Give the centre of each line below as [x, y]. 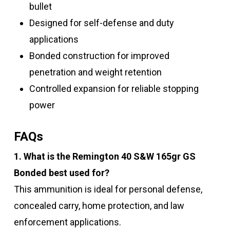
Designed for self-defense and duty [101, 23]
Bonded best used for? [61, 173]
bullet [40, 7]
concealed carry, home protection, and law [99, 206]
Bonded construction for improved [99, 56]
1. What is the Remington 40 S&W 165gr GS [104, 157]
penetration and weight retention [95, 72]
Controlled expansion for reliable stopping [114, 89]
